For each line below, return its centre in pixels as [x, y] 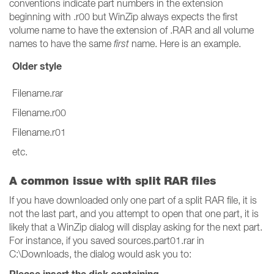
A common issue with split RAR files [113, 181]
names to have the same [61, 43]
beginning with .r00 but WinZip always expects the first [124, 17]
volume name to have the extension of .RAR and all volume [131, 30]
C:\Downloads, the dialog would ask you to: [100, 254]
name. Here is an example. [185, 43]
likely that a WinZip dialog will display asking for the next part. [136, 227]
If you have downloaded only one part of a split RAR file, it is [133, 200]
